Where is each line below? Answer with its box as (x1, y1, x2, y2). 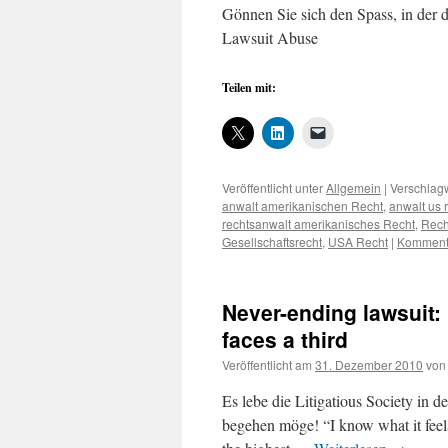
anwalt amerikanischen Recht (222, 197, 383, 214)
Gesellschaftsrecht (222, 233, 322, 250)
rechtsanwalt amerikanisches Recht (222, 215, 415, 232)
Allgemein (326, 179, 381, 196)
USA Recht (328, 233, 388, 250)
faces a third (222, 324, 348, 354)
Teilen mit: (222, 79, 276, 96)
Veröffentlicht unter (222, 179, 323, 196)
